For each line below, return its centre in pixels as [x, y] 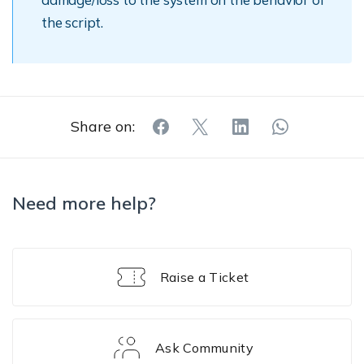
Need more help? [84, 203]
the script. [73, 22]
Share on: [103, 126]
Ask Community [204, 348]
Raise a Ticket [204, 277]
